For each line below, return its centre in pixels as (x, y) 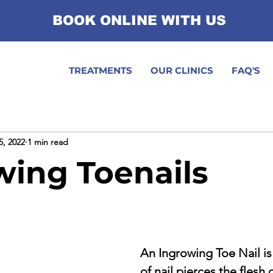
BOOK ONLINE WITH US (139, 20)
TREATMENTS (101, 70)
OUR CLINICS (182, 70)
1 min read (48, 142)
